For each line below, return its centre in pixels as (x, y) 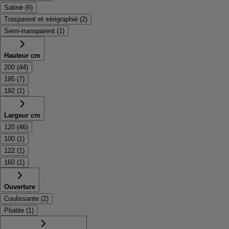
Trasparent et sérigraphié (41, 19)
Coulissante (21, 199)
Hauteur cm (22, 55)
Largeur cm (22, 115)
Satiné (14, 7)
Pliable (14, 210)
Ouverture (20, 187)
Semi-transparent (29, 31)
